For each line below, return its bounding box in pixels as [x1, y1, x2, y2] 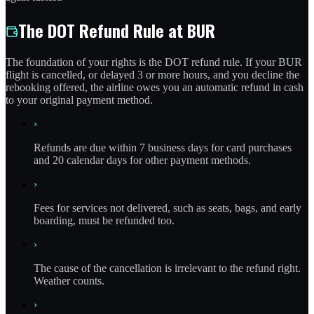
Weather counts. [34, 275, 104, 287]
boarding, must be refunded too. [34, 214, 175, 227]
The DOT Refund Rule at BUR [18, 17, 215, 43]
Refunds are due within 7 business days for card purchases [34, 142, 292, 154]
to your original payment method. [6, 94, 153, 107]
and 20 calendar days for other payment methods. [34, 154, 251, 167]
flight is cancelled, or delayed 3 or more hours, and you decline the [6, 69, 299, 81]
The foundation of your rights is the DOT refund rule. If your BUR [6, 56, 302, 69]
